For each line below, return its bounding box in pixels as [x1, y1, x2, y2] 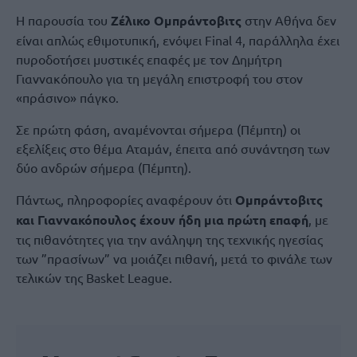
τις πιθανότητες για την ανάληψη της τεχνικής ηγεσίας [16, 231, 323, 247]
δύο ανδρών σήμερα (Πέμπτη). [16, 159, 191, 175]
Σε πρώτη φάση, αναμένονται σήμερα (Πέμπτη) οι [16, 121, 300, 137]
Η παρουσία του [16, 12, 108, 28]
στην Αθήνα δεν [241, 12, 336, 28]
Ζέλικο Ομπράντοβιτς [108, 12, 241, 29]
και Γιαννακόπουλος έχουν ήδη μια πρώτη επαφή [16, 211, 308, 228]
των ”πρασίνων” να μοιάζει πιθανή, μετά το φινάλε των [16, 250, 332, 266]
